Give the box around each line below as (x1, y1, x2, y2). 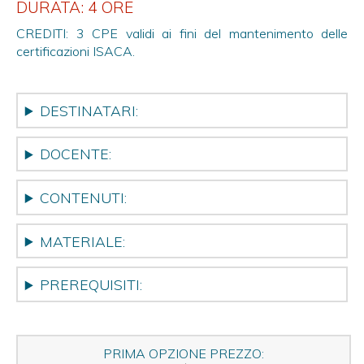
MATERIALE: (40, 232, 126, 250)
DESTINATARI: (40, 101, 139, 119)
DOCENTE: (40, 145, 112, 163)
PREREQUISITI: (40, 275, 143, 294)
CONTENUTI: (40, 188, 128, 206)
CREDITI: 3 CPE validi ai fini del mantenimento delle (16, 25, 348, 41)
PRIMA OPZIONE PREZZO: (103, 344, 264, 362)
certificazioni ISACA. (16, 43, 135, 59)
